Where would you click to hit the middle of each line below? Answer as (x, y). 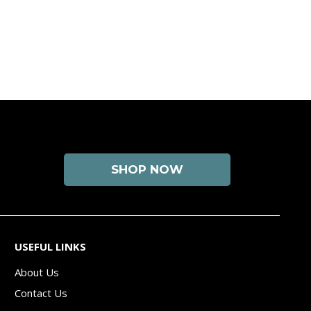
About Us (37, 272)
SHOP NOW (147, 170)
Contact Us (41, 293)
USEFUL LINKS (50, 246)
